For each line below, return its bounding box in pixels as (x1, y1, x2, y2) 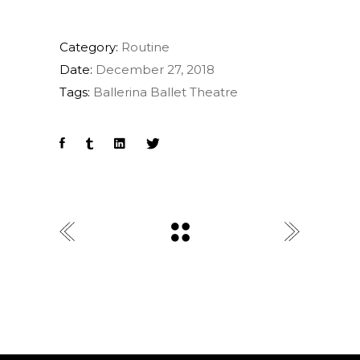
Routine (121, 39, 170, 55)
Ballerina (93, 84, 147, 100)
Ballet (150, 84, 186, 100)
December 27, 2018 (96, 62, 215, 77)
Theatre (190, 84, 238, 100)
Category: (59, 39, 118, 55)
